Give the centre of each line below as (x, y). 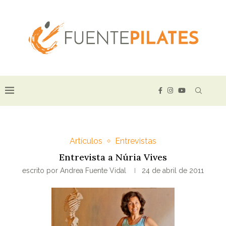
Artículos (86, 141)
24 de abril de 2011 (173, 171)
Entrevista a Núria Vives (113, 157)
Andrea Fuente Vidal (93, 171)
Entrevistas (136, 141)
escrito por (41, 171)
